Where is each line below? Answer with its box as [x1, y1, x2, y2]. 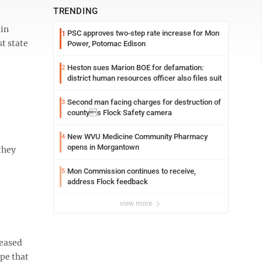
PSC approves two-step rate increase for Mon [67, 29, 219, 37]
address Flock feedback [67, 177, 148, 186]
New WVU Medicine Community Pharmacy [67, 132, 208, 141]
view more [120, 199, 154, 208]
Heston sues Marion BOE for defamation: [67, 63, 204, 72]
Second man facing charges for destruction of [67, 98, 221, 106]
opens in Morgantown [67, 143, 139, 151]
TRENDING [53, 6, 98, 16]
